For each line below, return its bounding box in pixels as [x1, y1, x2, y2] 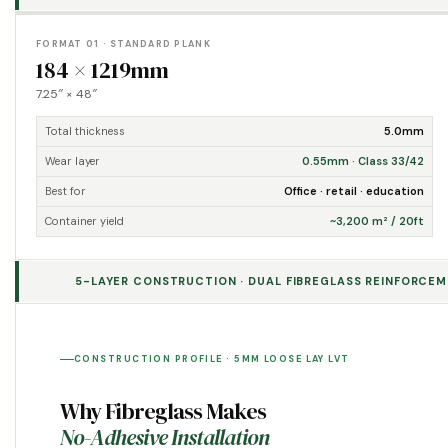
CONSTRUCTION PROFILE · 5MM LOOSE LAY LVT [74, 353, 350, 365]
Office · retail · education [283, 184, 424, 198]
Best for [45, 184, 86, 198]
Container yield [45, 214, 124, 228]
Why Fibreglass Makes [60, 396, 266, 426]
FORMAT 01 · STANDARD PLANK [36, 38, 211, 50]
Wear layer [45, 154, 100, 168]
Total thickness [45, 124, 125, 138]
